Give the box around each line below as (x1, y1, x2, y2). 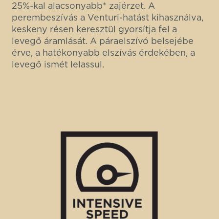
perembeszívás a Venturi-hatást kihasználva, (12, 12, 203, 22)
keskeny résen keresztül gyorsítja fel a (12, 23, 177, 34)
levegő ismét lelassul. (12, 59, 104, 69)
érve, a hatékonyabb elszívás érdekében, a (12, 47, 195, 58)
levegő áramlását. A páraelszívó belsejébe (12, 35, 194, 46)
